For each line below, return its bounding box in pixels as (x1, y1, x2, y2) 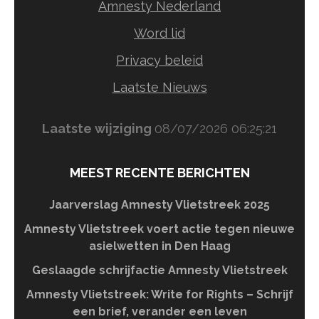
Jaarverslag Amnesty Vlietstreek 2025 (49, 198, 270, 212)
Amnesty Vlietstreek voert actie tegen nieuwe (24, 222, 295, 236)
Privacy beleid (116, 53, 203, 68)
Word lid (134, 26, 185, 41)
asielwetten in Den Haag (88, 239, 231, 253)
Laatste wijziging (42, 121, 155, 137)
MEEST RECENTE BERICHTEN (69, 165, 250, 181)
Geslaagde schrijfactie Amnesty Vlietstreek (31, 263, 288, 278)
